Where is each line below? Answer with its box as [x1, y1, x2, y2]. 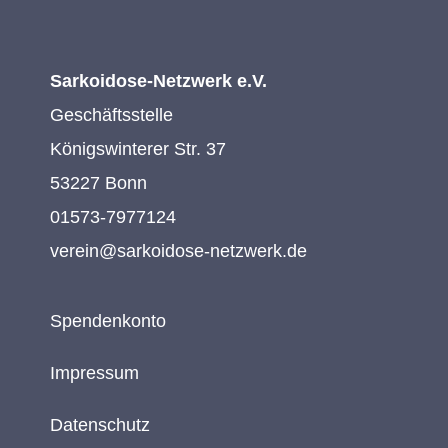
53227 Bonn [49, 172, 147, 193]
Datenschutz [49, 414, 150, 435]
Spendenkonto [49, 310, 166, 331]
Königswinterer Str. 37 [49, 138, 226, 159]
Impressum [49, 362, 139, 383]
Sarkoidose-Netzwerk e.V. [49, 70, 267, 91]
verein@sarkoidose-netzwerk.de [49, 240, 307, 261]
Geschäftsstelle [49, 104, 173, 125]
